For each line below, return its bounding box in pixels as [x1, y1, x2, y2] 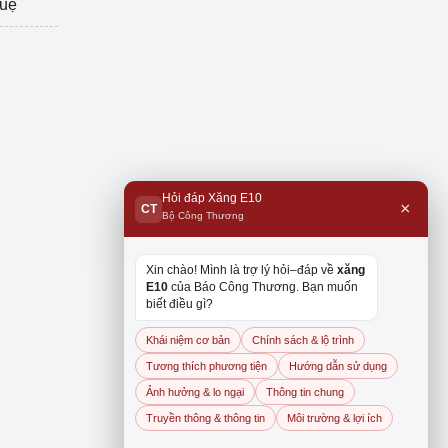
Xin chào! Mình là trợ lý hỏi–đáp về [146, 263, 337, 277]
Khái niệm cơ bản [146, 334, 230, 346]
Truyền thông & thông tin [146, 412, 265, 424]
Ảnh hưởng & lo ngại [146, 386, 244, 398]
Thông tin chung [266, 386, 344, 398]
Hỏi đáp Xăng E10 [162, 191, 262, 205]
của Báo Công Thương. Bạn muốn [168, 280, 358, 294]
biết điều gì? [146, 297, 213, 311]
